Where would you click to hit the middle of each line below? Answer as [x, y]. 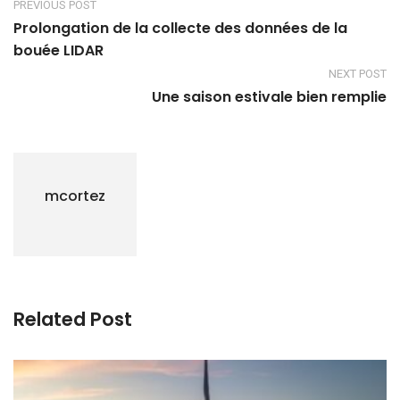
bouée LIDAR [58, 50]
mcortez [75, 196]
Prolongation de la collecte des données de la [180, 28]
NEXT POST [358, 73]
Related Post [73, 319]
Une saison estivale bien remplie [269, 96]
